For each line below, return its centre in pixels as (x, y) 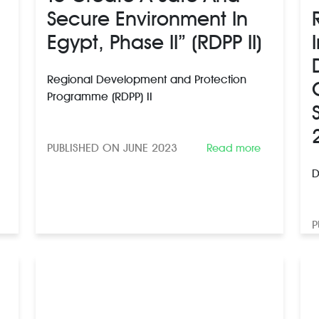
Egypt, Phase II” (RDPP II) (155, 42)
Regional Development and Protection (147, 79)
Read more (234, 148)
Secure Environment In (147, 18)
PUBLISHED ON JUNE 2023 (112, 147)
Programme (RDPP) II (100, 96)
